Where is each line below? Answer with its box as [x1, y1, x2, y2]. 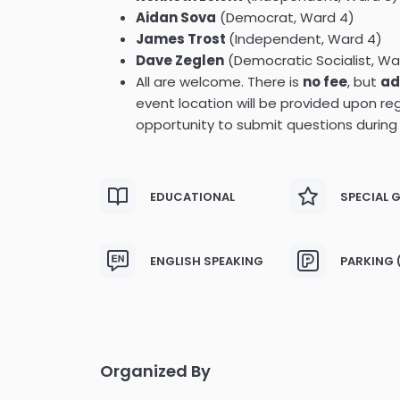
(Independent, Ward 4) [229, 29, 382, 48]
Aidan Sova [136, 8, 216, 27]
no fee [303, 72, 347, 91]
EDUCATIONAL [150, 187, 235, 205]
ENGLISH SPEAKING [150, 252, 263, 270]
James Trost [136, 29, 229, 48]
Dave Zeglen [136, 51, 224, 70]
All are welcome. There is [136, 72, 303, 91]
